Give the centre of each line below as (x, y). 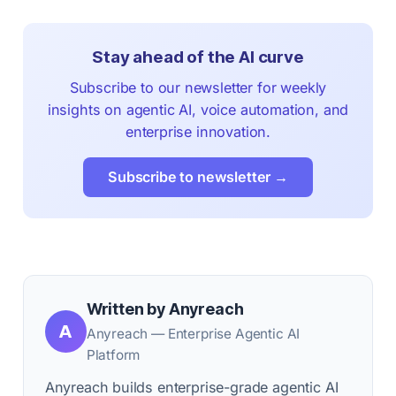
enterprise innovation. (198, 132)
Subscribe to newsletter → (198, 177)
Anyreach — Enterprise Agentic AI (193, 334)
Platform (113, 355)
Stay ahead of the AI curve (198, 57)
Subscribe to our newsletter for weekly (198, 88)
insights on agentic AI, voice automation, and (198, 110)
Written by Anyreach (165, 309)
